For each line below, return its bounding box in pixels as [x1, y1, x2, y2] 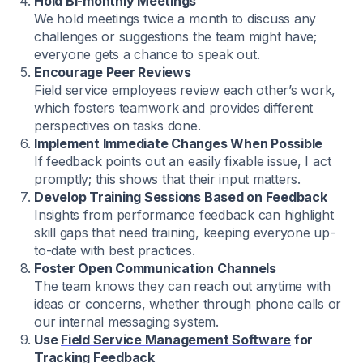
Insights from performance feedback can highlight [34, 206, 334, 223]
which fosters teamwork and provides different [34, 99, 314, 116]
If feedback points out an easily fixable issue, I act [34, 152, 331, 169]
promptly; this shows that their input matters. [34, 170, 301, 187]
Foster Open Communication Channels [34, 259, 276, 276]
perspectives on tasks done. [34, 117, 201, 134]
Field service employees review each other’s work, [34, 81, 336, 98]
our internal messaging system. [34, 313, 219, 330]
